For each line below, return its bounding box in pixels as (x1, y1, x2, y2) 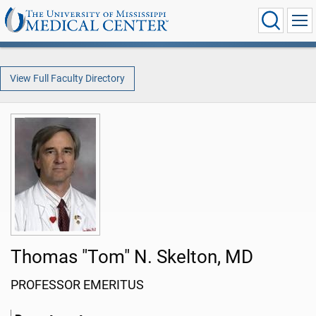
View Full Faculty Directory (9, 72, 125, 85)
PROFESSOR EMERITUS (11, 278, 144, 293)
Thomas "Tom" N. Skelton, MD (11, 246, 253, 268)
